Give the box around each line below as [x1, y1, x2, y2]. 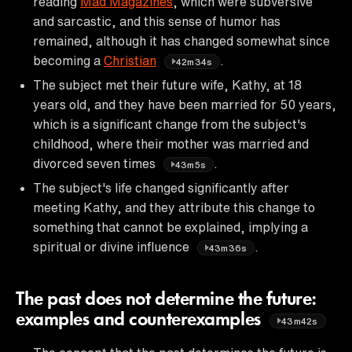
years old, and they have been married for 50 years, [33, 97, 336, 111]
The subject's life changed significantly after [33, 181, 289, 194]
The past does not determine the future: [16, 290, 317, 310]
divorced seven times [33, 156, 159, 170]
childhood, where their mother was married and [33, 137, 309, 150]
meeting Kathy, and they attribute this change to [33, 200, 315, 214]
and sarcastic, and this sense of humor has [33, 14, 280, 27]
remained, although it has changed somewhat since [33, 34, 330, 47]
